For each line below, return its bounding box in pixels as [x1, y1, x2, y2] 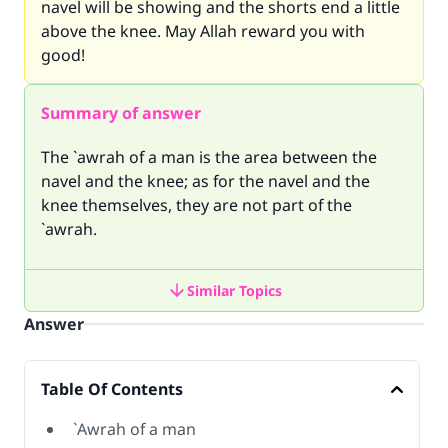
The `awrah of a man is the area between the [41, 146, 377, 168]
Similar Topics [186, 280, 282, 300]
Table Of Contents [41, 378, 183, 400]
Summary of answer [41, 102, 201, 124]
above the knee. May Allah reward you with [41, 20, 365, 42]
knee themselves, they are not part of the [41, 194, 352, 216]
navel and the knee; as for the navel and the [41, 170, 370, 192]
